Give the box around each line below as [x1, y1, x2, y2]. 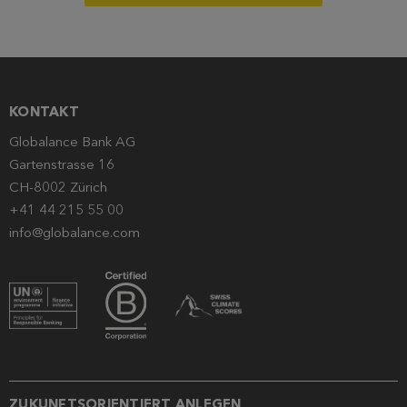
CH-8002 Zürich [9, 179, 107, 196]
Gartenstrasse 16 [9, 156, 114, 174]
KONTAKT [9, 104, 79, 121]
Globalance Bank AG [9, 134, 135, 151]
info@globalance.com [9, 224, 140, 242]
